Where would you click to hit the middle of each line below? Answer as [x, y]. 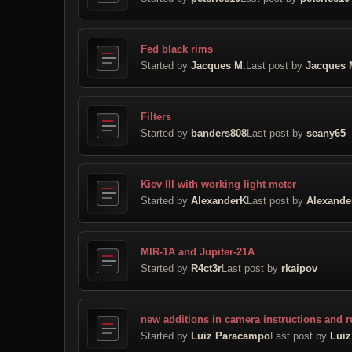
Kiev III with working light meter [218, 184]
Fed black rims [177, 49]
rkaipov [299, 268]
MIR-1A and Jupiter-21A [198, 251]
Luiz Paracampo [231, 335]
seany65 [326, 133]
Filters [156, 116]
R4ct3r [206, 268]
